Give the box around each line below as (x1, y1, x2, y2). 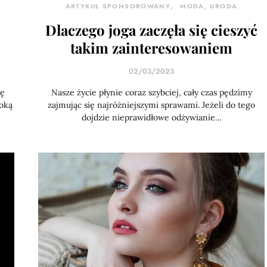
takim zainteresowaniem (70, 38, 232, 57)
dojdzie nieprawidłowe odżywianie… (81, 112, 222, 123)
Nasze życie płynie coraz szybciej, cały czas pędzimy (51, 87, 252, 98)
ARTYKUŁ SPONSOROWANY (65, 2, 171, 11)
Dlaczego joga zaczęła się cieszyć (45, 20, 257, 39)
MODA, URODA (180, 2, 238, 11)
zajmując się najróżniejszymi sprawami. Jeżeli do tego (48, 100, 255, 110)
